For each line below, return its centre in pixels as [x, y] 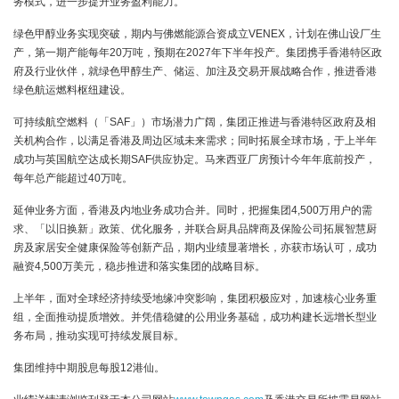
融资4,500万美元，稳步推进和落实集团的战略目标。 [139, 266]
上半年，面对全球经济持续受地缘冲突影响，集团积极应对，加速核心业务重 [195, 298]
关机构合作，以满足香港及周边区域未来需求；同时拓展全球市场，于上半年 [195, 141]
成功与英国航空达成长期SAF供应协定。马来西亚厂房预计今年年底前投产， [195, 159]
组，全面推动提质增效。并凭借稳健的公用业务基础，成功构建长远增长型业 [195, 317]
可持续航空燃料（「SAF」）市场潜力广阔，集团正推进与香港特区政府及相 [195, 122]
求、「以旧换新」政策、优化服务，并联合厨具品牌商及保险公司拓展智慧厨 [195, 229]
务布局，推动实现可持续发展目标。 [99, 336]
